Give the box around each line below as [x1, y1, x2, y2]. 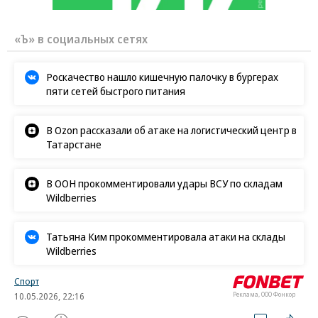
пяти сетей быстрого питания [46, 84, 185, 99]
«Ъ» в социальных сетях [14, 31, 148, 48]
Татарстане [46, 137, 102, 152]
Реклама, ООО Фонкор [233, 290, 295, 300]
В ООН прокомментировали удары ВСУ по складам [46, 176, 283, 191]
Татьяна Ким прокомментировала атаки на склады [46, 229, 285, 244]
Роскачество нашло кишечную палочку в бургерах [46, 70, 278, 84]
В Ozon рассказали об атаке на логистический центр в [46, 123, 297, 138]
